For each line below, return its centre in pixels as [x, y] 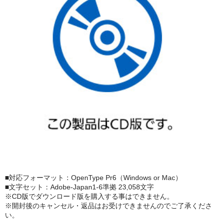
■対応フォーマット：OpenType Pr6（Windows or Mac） [97, 178]
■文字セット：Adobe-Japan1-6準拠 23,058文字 [79, 187]
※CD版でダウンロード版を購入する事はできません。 [89, 197]
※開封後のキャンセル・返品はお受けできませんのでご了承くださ [109, 206]
